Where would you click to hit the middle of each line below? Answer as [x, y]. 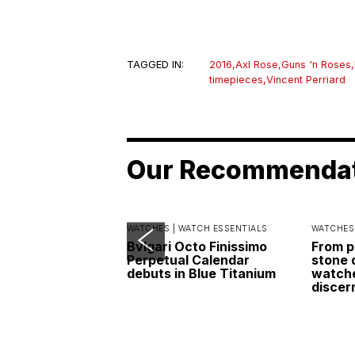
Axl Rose [257, 65]
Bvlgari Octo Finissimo [197, 247]
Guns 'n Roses [316, 65]
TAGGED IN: [155, 65]
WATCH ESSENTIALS [223, 229]
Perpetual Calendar [188, 260]
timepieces [236, 80]
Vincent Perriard [306, 80]
